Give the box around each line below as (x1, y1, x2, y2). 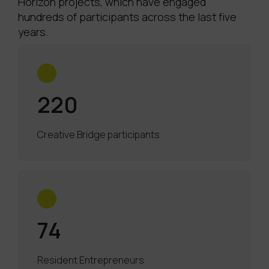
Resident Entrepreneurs (37, 253, 144, 267)
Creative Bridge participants (37, 128, 160, 142)
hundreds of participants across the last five (18, 10, 237, 25)
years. (18, 25, 48, 40)
